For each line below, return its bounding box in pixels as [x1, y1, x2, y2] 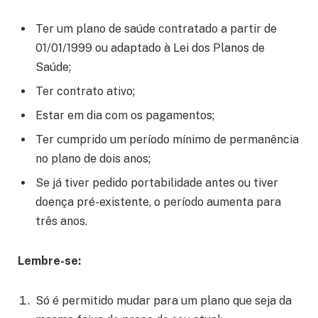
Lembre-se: [18, 253, 81, 268]
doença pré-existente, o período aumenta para [35, 195, 281, 209]
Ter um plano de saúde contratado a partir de [35, 21, 277, 35]
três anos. [35, 214, 87, 229]
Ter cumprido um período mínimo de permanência [35, 133, 299, 147]
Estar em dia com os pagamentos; [35, 109, 214, 123]
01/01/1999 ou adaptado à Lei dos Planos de [35, 40, 265, 55]
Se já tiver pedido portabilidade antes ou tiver [35, 176, 278, 190]
